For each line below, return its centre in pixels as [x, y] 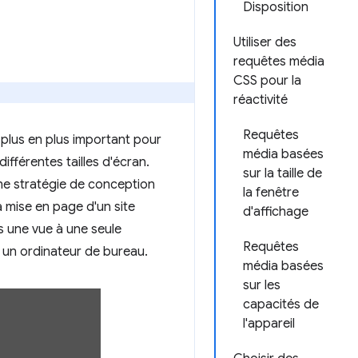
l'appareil [269, 324]
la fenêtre [271, 193]
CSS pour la [267, 81]
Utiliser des [265, 42]
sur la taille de [282, 173]
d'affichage [276, 212]
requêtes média [279, 62]
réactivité [261, 100]
